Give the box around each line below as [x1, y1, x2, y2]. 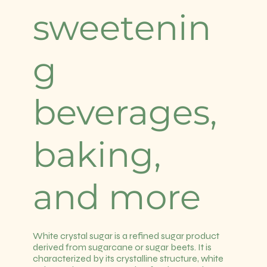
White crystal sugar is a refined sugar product [32, 230, 219, 241]
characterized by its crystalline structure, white [32, 253, 223, 264]
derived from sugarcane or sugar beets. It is [32, 241, 212, 253]
